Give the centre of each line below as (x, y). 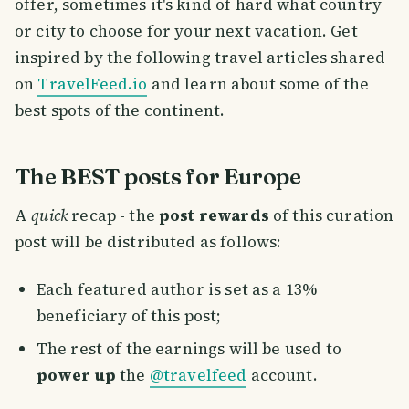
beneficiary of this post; (129, 315)
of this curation (331, 215)
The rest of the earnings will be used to (189, 349)
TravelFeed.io (93, 84)
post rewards (214, 215)
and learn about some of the (258, 84)
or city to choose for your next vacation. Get (186, 31)
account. (282, 376)
